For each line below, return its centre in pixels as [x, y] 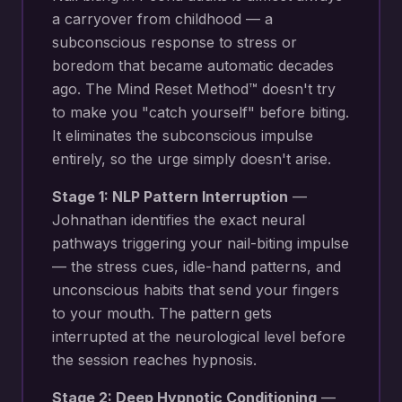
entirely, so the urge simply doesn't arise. [192, 159]
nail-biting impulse [288, 243]
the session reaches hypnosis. [154, 360]
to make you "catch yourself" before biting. [201, 112]
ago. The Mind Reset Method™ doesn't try [194, 89]
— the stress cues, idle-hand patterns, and [197, 267]
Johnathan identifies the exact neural [179, 220]
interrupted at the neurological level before [199, 336]
